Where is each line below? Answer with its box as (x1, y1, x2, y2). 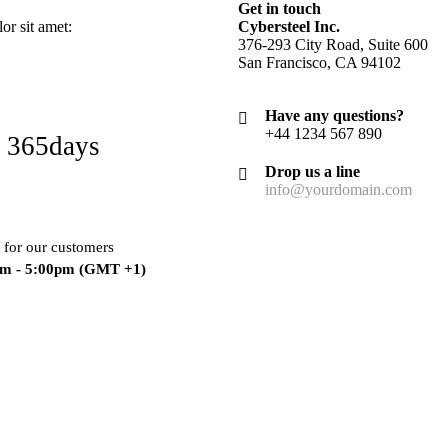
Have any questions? (264, 107, 404, 124)
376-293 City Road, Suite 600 (237, 36, 428, 53)
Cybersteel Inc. (237, 18, 340, 35)
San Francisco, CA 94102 (237, 54, 401, 71)
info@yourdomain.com (264, 181, 412, 198)
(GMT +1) (78, 261, 146, 277)
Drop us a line (264, 163, 360, 180)
